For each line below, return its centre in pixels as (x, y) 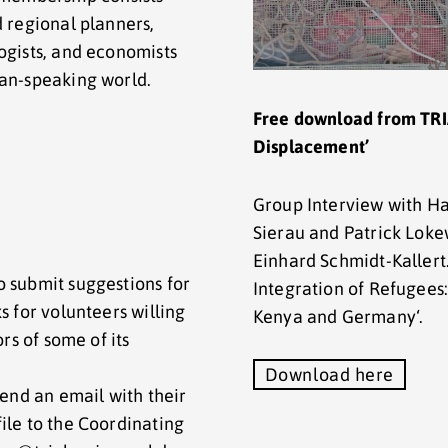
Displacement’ (311, 146)
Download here (329, 374)
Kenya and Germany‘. (338, 316)
